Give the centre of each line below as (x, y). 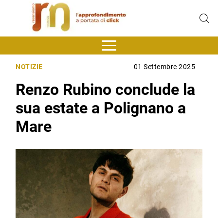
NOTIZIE (29, 67)
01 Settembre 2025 (164, 67)
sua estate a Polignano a (101, 108)
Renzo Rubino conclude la (106, 90)
